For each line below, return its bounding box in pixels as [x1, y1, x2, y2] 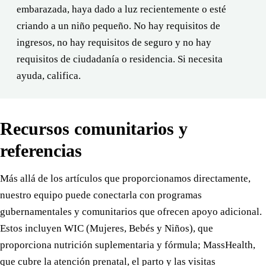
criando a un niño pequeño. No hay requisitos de [17, 20, 220, 31]
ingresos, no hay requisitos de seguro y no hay [17, 36, 211, 48]
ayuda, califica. [17, 69, 81, 81]
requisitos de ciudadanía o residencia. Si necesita [17, 53, 223, 65]
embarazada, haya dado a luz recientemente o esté [17, 3, 226, 15]
